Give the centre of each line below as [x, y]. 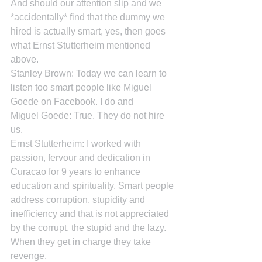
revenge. [29, 256]
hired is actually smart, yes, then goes [89, 31]
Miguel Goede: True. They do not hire [89, 116]
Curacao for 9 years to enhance [77, 172]
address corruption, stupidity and [79, 200]
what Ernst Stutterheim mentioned [82, 45]
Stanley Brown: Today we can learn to [90, 73]
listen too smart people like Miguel [82, 87]
